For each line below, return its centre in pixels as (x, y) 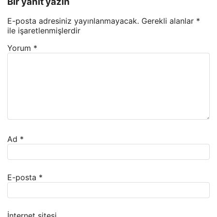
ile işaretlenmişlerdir (44, 31)
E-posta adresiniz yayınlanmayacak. (73, 21)
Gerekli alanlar (169, 21)
